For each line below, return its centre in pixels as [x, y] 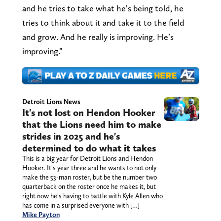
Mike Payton [41, 215]
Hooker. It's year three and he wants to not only [89, 168]
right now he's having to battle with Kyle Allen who [92, 196]
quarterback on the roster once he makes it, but [89, 187]
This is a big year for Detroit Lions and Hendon [87, 159]
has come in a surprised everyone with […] [81, 205]
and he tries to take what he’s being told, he [103, 8]
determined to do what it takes [89, 148]
